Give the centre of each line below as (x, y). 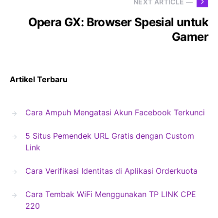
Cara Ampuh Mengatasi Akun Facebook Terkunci (115, 112)
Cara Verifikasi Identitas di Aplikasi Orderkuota (111, 171)
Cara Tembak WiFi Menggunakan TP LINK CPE (111, 194)
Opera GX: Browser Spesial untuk (118, 22)
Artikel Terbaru (39, 79)
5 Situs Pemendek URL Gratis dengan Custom (110, 136)
